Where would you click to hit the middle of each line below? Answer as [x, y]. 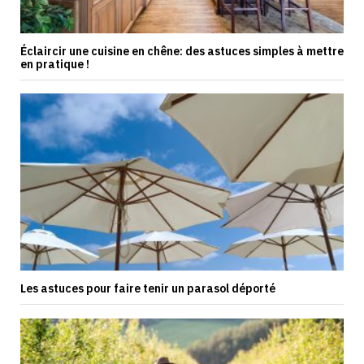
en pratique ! [55, 64]
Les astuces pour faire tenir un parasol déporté [148, 289]
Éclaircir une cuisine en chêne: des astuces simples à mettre [182, 51]
